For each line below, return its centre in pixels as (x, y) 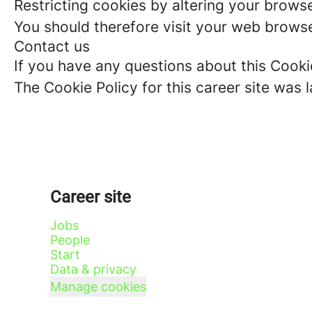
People (70, 240)
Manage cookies (98, 287)
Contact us (52, 46)
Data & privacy (93, 269)
